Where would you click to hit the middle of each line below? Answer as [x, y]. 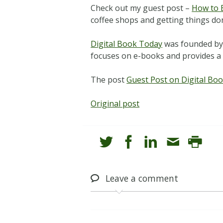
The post [109, 79]
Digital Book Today [127, 44]
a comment [154, 178]
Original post [115, 103]
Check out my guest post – [141, 8]
